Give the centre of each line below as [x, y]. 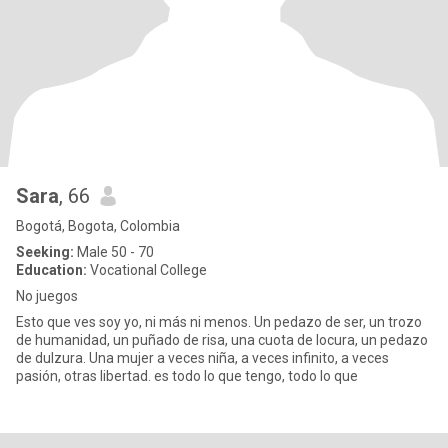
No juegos [47, 296]
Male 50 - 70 [114, 252]
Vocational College [147, 270]
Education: [51, 270]
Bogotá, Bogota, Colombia [98, 226]
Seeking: [45, 252]
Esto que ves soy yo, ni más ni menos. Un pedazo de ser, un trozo [219, 322]
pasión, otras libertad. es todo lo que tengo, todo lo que [256, 376]
